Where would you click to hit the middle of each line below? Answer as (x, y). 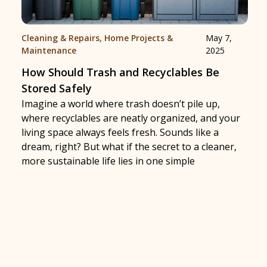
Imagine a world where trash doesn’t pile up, (121, 104)
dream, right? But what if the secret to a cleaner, (129, 147)
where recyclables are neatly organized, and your (131, 118)
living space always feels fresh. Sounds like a (120, 132)
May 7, (219, 38)
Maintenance (49, 50)
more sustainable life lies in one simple (108, 161)
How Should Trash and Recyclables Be (120, 72)
